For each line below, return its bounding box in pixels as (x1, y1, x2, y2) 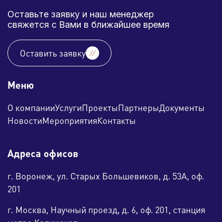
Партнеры (118, 102, 159, 113)
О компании (7, 102, 55, 113)
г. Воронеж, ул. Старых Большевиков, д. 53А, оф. (7, 170, 204, 182)
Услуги (55, 102, 82, 113)
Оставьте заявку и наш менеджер (7, 9, 154, 20)
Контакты (97, 115, 136, 126)
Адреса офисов (7, 147, 78, 160)
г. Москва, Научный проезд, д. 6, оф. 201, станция (7, 204, 205, 216)
